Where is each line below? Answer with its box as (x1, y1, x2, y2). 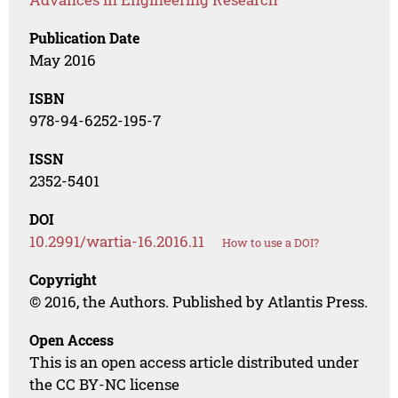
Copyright (29, 270, 98, 290)
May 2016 (29, 50, 97, 71)
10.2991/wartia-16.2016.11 (29, 231, 205, 252)
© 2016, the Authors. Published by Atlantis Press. (29, 291, 369, 313)
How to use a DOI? (222, 235, 320, 251)
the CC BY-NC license (29, 374, 180, 395)
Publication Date (29, 28, 140, 48)
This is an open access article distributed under (29, 352, 360, 373)
